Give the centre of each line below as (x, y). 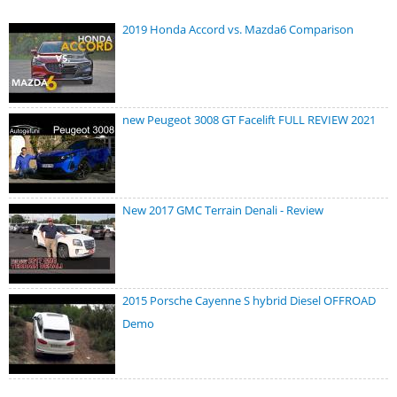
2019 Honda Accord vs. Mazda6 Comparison (238, 30)
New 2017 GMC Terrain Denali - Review (223, 210)
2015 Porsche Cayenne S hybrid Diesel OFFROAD (249, 301)
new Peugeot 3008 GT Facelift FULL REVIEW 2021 (249, 120)
